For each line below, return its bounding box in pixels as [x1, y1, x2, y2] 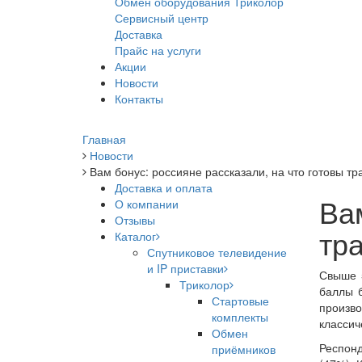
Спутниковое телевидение [147, 244, 287, 260]
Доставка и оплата [115, 179, 213, 196]
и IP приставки [147, 260, 224, 276]
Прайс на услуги [115, 42, 201, 58]
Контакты [115, 90, 163, 107]
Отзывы [115, 212, 155, 228]
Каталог [115, 228, 156, 244]
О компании [115, 196, 179, 212]
